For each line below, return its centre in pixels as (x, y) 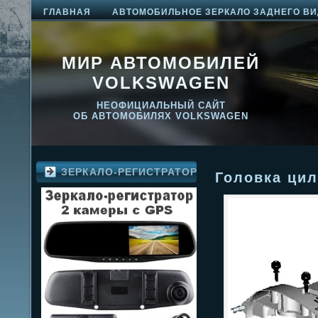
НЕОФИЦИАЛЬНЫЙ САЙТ (161, 105)
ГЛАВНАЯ (67, 12)
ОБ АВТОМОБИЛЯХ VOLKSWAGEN (161, 116)
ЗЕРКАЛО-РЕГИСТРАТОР (129, 172)
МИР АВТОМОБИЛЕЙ (161, 63)
